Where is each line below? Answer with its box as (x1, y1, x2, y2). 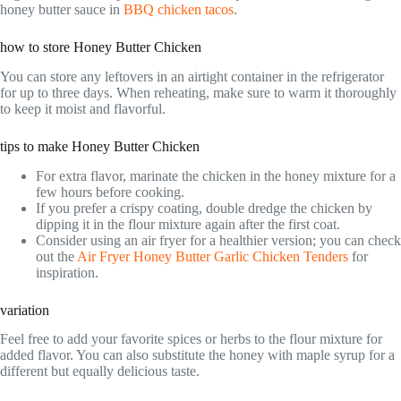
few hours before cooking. (36, 183, 184, 200)
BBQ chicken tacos (124, 2, 234, 18)
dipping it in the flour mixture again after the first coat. (36, 216, 340, 232)
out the (36, 248, 77, 264)
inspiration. (36, 264, 98, 280)
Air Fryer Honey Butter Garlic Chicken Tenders (77, 248, 348, 264)
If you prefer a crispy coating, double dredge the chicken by (36, 200, 372, 216)
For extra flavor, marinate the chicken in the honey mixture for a (36, 167, 396, 183)
